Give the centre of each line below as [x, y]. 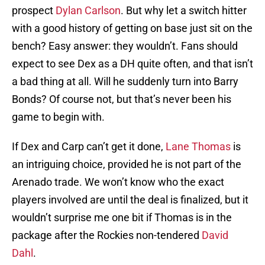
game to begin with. [58, 117]
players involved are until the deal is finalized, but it [130, 200]
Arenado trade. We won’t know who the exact [118, 182]
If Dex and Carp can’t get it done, [89, 147]
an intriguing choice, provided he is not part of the [127, 164]
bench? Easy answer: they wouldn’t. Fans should [125, 46]
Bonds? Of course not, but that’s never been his [122, 99]
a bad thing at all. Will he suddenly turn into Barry [125, 82]
